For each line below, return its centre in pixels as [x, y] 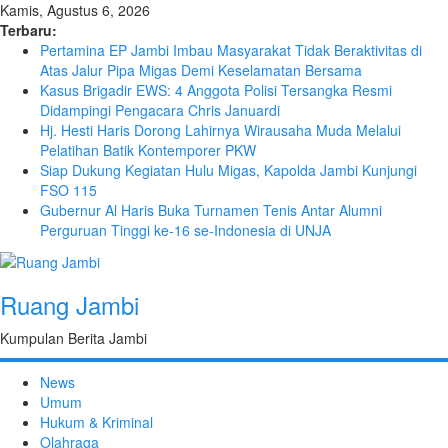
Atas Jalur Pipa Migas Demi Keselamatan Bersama [201, 70]
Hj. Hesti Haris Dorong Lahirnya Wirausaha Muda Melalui [220, 130]
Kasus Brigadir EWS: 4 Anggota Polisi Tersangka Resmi [216, 90]
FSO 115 [68, 190]
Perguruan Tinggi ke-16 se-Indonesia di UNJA [185, 230]
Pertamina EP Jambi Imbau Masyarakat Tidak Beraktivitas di [231, 50]
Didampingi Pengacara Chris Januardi [160, 110]
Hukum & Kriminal [96, 422]
